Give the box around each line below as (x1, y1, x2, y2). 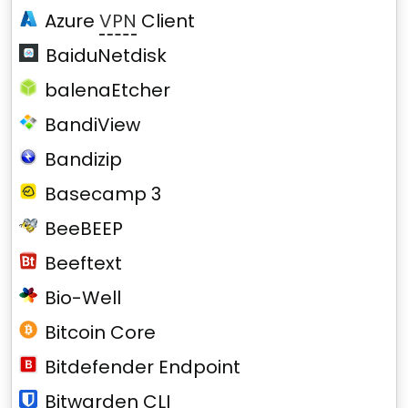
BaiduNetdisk (45, 43, 167, 68)
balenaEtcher (45, 77, 170, 103)
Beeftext (45, 250, 122, 276)
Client (137, 8, 196, 34)
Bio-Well (45, 285, 121, 311)
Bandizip (45, 147, 122, 172)
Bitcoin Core (45, 320, 156, 345)
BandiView (45, 112, 140, 138)
